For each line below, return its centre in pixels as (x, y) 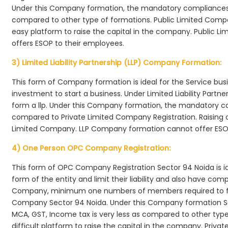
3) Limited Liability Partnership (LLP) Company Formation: (117, 63)
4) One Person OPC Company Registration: (91, 148)
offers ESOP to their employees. (68, 43)
